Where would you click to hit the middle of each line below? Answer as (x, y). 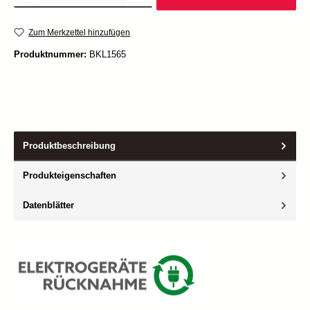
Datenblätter (48, 206)
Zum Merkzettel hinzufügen (80, 32)
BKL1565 (108, 55)
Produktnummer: (52, 55)
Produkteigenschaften (70, 176)
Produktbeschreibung (69, 146)
